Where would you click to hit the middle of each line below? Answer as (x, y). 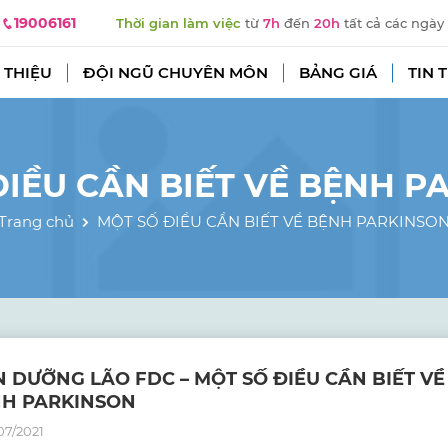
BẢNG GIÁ (337, 72)
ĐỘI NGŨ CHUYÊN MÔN (175, 72)
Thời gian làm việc (180, 23)
